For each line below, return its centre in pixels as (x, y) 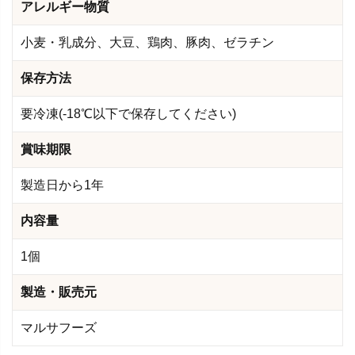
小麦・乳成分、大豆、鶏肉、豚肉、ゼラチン (147, 42)
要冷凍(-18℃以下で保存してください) (128, 113)
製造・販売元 (59, 292)
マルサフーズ (59, 327)
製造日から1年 (62, 185)
